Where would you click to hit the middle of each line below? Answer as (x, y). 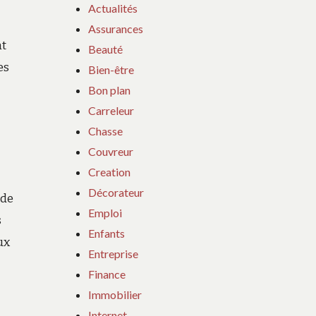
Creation (110, 171)
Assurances (116, 28)
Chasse (106, 130)
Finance (107, 274)
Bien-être (111, 69)
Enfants (107, 233)
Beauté (106, 49)
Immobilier (115, 294)
